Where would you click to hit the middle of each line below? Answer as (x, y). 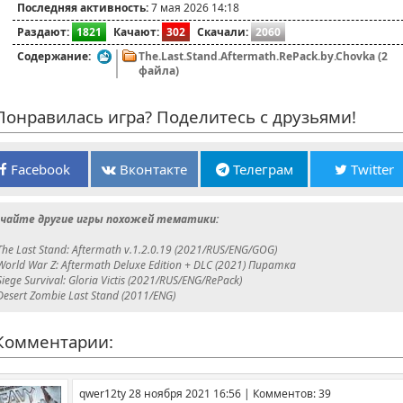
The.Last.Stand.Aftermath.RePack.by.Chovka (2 (263, 57)
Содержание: (54, 57)
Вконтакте (152, 170)
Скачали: (223, 32)
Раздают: (43, 32)
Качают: (136, 32)
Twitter (370, 170)
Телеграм (261, 170)
